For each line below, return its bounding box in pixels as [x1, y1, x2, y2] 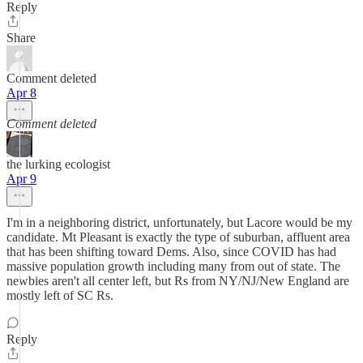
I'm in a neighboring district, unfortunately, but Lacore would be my [6, 216, 352, 229]
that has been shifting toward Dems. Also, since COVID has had [6, 245, 336, 258]
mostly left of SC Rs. [6, 288, 113, 302]
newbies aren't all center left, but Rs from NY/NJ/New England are [6, 274, 349, 288]
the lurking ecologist [6, 157, 110, 171]
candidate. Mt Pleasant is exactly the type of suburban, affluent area [6, 230, 350, 244]
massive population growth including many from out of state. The [6, 259, 340, 273]
